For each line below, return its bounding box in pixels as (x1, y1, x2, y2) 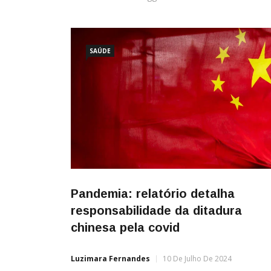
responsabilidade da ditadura (71, 204, 242, 218)
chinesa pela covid (71, 221, 180, 235)
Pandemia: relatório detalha (71, 187, 235, 201)
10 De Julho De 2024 (163, 253, 232, 264)
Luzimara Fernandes (71, 253, 150, 264)
